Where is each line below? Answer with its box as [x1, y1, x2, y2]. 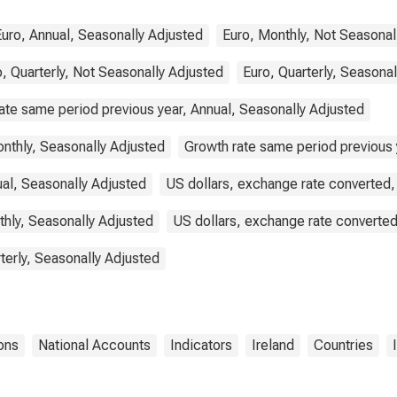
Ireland [252, 337, 294, 354]
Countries [314, 337, 373, 354]
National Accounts [38, 337, 151, 354]
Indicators [170, 337, 232, 354]
